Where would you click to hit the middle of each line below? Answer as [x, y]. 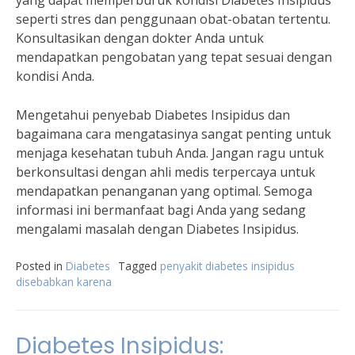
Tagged [139, 266]
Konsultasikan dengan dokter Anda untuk [140, 38]
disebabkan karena [64, 282]
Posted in [41, 266]
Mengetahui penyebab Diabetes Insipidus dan [153, 115]
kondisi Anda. [55, 76]
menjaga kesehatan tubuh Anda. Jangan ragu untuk [170, 153]
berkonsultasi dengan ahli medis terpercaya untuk [166, 172]
